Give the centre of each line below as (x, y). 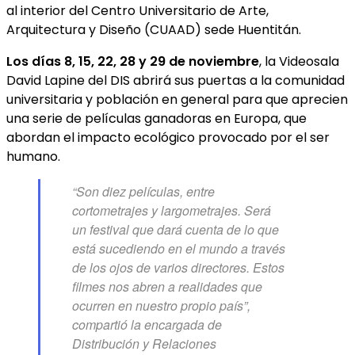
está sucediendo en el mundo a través (179, 248)
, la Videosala (299, 61)
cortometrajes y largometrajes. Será (172, 210)
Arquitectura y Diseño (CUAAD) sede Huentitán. (154, 29)
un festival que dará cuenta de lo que (176, 229)
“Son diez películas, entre (143, 191)
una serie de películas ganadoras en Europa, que (157, 118)
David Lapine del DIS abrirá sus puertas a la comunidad (176, 80)
